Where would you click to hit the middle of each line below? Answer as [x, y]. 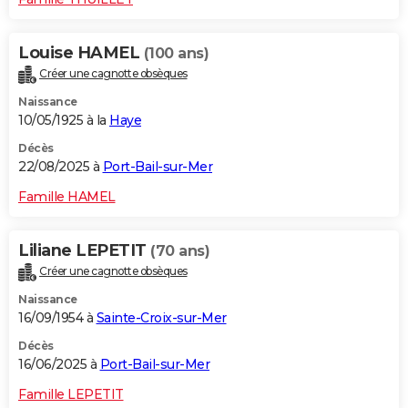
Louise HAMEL [81, 53]
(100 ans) [176, 54]
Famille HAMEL [67, 197]
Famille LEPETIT [71, 395]
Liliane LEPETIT [84, 251]
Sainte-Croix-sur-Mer [161, 318]
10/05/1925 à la [64, 121]
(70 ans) [180, 251]
